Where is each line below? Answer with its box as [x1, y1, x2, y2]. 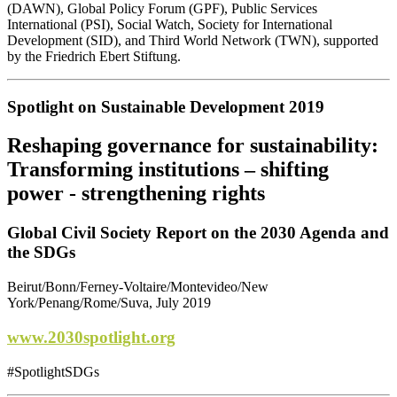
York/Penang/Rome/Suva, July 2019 [7, 295, 211, 311]
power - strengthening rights [7, 182, 265, 206]
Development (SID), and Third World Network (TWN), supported [7, 32, 378, 48]
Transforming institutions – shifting [7, 158, 329, 182]
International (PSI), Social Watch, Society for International [7, 16, 332, 32]
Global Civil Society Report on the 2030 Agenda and [7, 223, 389, 243]
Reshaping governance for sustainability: [7, 134, 378, 158]
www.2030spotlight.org [7, 327, 175, 346]
